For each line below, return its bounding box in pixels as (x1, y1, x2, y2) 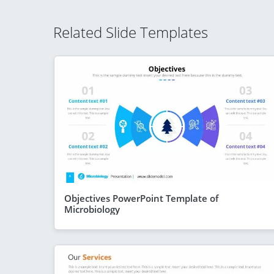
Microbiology (64, 202, 120, 215)
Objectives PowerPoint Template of (64, 191, 218, 204)
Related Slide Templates (53, 22, 208, 42)
